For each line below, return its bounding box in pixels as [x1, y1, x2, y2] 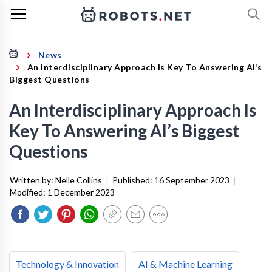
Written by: [10, 175, 55, 185]
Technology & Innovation [16, 258, 119, 270]
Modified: [10, 187, 47, 197]
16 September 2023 [154, 175, 229, 185]
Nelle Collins [55, 175, 102, 185]
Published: [112, 175, 154, 185]
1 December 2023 [47, 187, 115, 197]
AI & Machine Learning [138, 258, 233, 270]
